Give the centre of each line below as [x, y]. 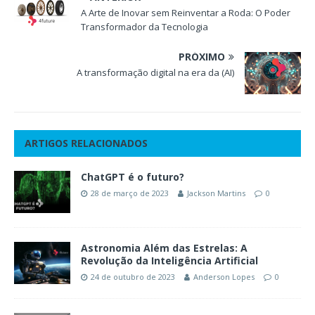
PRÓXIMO [202, 56]
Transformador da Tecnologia [144, 26]
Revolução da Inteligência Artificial [169, 260]
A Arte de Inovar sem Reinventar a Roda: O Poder [186, 12]
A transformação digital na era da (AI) [155, 72]
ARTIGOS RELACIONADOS [86, 143]
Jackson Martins [216, 193]
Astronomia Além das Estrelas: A [164, 247]
